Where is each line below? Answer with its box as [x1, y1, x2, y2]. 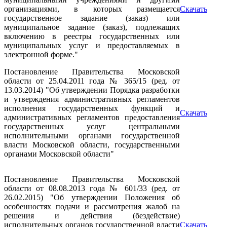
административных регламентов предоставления [4, 113, 180, 122]
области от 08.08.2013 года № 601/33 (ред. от [4, 184, 180, 193]
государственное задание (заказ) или [4, 14, 180, 22]
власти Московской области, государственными [4, 140, 180, 149]
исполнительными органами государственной [4, 131, 180, 140]
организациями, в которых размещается [4, 5, 180, 13]
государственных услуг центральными [4, 122, 180, 131]
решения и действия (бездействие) [4, 211, 180, 220]
